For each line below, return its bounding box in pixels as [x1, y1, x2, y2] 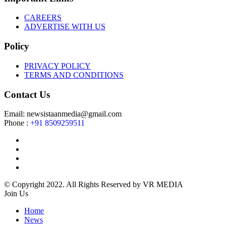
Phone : [4, 119, 30, 128]
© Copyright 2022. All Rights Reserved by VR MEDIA [4, 180, 183, 189]
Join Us [4, 189, 28, 198]
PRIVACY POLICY [24, 61, 91, 70]
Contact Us [4, 89, 50, 100]
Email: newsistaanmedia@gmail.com [4, 109, 122, 119]
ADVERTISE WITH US [24, 22, 105, 31]
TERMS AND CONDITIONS [24, 70, 124, 79]
